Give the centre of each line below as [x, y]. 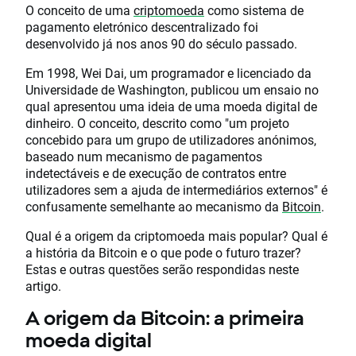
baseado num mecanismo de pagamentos [144, 156]
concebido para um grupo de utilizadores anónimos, [171, 139]
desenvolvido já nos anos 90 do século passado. [161, 43]
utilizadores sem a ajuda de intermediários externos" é [176, 190]
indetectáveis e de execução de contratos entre [156, 173]
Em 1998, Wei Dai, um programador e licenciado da [168, 73]
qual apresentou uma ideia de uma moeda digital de [171, 106]
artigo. [43, 286]
